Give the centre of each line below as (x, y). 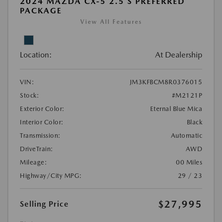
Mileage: (33, 162)
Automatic (186, 135)
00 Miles (189, 162)
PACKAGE (41, 10)
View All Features (111, 22)
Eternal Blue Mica (176, 109)
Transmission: (40, 135)
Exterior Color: (42, 109)
